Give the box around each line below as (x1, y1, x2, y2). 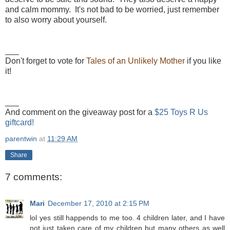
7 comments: (5, 171, 62, 182)
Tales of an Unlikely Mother (86, 56, 185, 66)
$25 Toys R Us (155, 108, 208, 117)
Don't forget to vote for (5, 56, 86, 66)
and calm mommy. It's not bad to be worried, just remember (5, 5, 219, 14)
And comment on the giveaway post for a (5, 108, 155, 117)
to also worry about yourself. (5, 15, 107, 25)
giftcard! (5, 118, 34, 127)
